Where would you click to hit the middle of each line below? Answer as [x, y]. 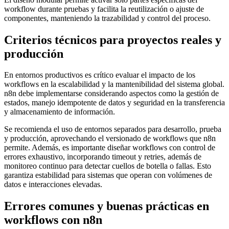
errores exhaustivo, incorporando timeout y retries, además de [103, 157]
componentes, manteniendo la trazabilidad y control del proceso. [107, 18]
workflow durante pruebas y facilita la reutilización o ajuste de [104, 9]
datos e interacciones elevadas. [53, 185]
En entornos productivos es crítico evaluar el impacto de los [100, 75]
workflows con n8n [53, 220]
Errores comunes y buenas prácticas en [107, 206]
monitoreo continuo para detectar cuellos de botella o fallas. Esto [108, 166]
